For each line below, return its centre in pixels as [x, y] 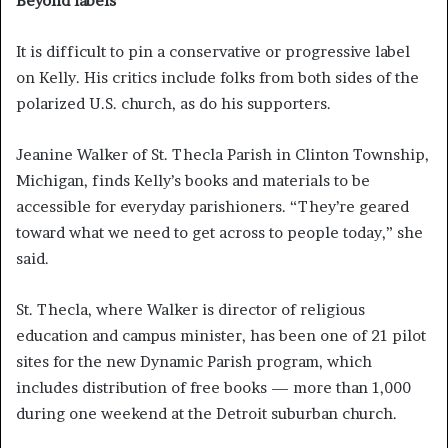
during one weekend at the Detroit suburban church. [206, 414]
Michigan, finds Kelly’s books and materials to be [193, 181]
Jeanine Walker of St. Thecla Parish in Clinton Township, [222, 155]
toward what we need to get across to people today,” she [219, 233]
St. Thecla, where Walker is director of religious [190, 310]
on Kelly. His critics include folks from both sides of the [217, 78]
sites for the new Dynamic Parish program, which [194, 362]
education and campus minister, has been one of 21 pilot [221, 336]
